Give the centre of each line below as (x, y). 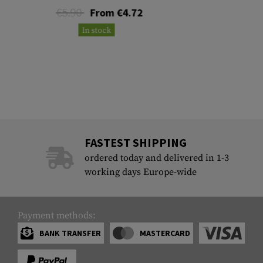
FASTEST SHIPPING (135, 143)
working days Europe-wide (140, 172)
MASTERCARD (165, 233)
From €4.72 (117, 13)
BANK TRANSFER (70, 233)
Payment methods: (57, 216)
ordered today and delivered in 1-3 (156, 158)
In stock (97, 31)
